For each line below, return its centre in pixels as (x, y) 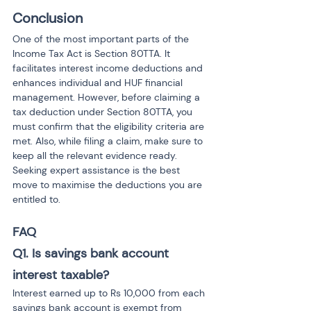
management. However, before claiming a (108, 97)
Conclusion (48, 18)
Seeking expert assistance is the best (98, 170)
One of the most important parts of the (102, 39)
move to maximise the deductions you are (109, 185)
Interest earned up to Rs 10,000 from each (110, 293)
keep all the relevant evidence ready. (96, 155)
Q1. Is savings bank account (92, 253)
